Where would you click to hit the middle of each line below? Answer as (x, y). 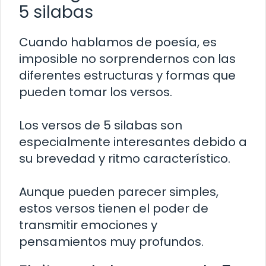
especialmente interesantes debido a (133, 142)
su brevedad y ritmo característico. (125, 158)
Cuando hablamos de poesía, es (118, 42)
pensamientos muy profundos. (111, 241)
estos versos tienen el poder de (114, 208)
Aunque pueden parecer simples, (119, 191)
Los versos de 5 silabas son (101, 125)
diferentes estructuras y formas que (127, 75)
